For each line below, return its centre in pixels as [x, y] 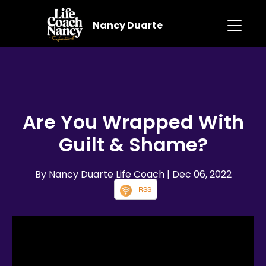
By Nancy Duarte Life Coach [101, 175]
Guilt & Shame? [133, 145]
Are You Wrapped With [133, 122]
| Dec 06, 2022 [199, 175]
